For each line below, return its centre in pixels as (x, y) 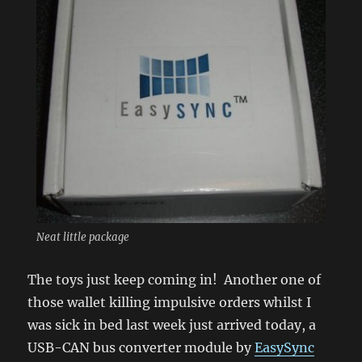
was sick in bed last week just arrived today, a (172, 325)
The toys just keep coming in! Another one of (175, 280)
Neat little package (83, 237)
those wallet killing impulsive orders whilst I (170, 302)
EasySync (285, 347)
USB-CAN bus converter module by (141, 347)
